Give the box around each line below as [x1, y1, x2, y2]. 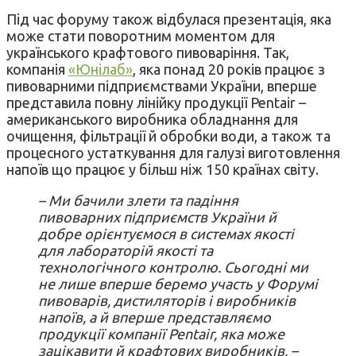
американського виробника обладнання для [6, 110, 298, 127]
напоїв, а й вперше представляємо [38, 308, 271, 325]
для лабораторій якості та [38, 242, 213, 258]
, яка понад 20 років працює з [133, 60, 325, 77]
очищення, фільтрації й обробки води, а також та [6, 127, 331, 144]
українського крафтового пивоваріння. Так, [6, 44, 289, 60]
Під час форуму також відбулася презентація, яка [6, 10, 331, 27]
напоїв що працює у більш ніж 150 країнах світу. [6, 161, 319, 177]
